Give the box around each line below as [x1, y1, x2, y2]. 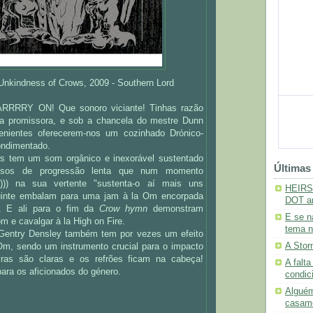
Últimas [274, 162, 311, 174]
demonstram [147, 204, 204, 214]
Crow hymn [99, 204, 148, 214]
